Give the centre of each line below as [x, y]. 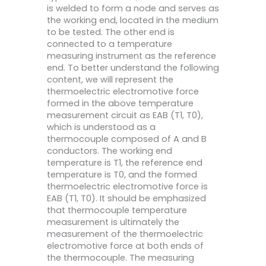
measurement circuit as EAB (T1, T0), [125, 115]
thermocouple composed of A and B [127, 139]
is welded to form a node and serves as [133, 9]
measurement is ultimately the [113, 222]
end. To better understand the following [133, 68]
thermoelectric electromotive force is [127, 187]
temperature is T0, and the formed [122, 175]
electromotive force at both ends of [125, 246]
